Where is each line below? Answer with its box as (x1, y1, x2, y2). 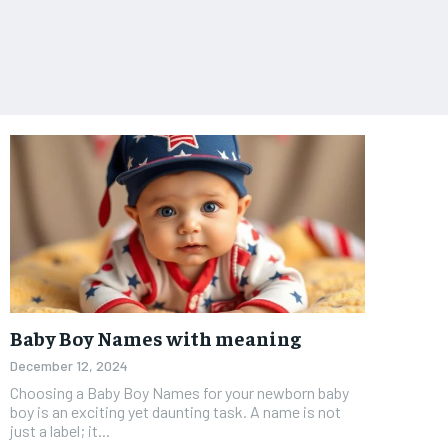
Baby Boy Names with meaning (10, 324, 301, 350)
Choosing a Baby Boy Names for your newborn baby (10, 382, 349, 402)
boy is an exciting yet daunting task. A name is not (10, 401, 341, 421)
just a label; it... (10, 420, 110, 440)
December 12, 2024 (10, 356, 128, 374)
